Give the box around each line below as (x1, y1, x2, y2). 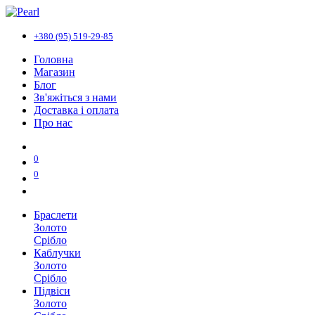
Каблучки (34, 246, 81, 259)
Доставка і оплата (34, 104, 119, 116)
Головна (34, 53, 73, 65)
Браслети (34, 208, 77, 221)
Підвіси (34, 284, 70, 297)
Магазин (34, 66, 75, 78)
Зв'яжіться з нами (34, 91, 117, 103)
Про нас (34, 117, 72, 129)
